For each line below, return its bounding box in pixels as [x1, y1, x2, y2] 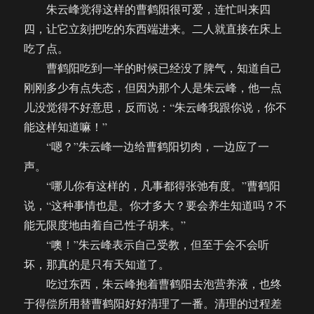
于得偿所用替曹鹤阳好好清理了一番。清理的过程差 [24, 296, 282, 311]
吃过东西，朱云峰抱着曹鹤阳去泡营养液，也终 [24, 276, 282, 292]
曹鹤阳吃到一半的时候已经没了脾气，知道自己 [24, 60, 282, 76]
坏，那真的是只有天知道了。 [24, 257, 170, 272]
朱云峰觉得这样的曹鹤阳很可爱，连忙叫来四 [24, 1, 271, 17]
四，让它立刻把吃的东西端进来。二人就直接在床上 [24, 21, 282, 36]
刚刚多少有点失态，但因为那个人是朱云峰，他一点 [24, 80, 282, 95]
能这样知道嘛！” [24, 119, 108, 135]
